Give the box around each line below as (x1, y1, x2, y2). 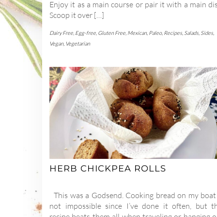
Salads (184, 30, 199, 37)
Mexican (127, 30, 147, 37)
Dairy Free (49, 30, 73, 37)
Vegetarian (65, 40, 90, 47)
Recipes (164, 30, 182, 37)
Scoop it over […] (49, 10, 104, 20)
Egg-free (75, 30, 96, 37)
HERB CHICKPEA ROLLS (49, 163, 166, 174)
